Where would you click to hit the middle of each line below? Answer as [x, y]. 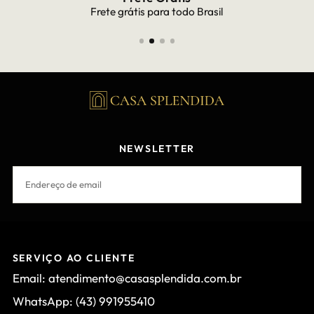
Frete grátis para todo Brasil [157, 12]
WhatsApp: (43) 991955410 [83, 301]
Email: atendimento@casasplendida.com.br [127, 278]
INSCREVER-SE [210, 221]
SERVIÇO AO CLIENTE [74, 258]
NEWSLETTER [157, 149]
